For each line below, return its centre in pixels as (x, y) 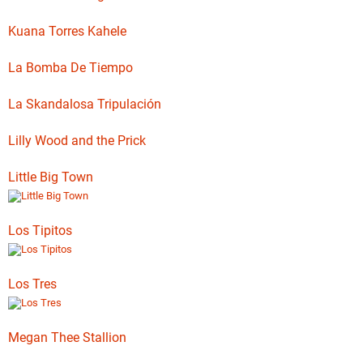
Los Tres (32, 284)
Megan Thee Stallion (67, 337)
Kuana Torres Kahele (67, 31)
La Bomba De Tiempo (70, 68)
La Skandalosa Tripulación (85, 104)
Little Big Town (51, 177)
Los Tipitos (40, 231)
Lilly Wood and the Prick (77, 141)
